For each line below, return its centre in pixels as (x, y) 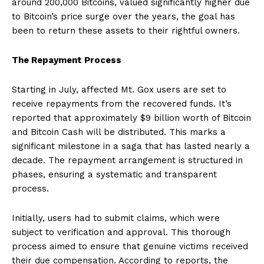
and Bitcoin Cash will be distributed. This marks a (119, 132)
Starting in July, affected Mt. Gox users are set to (119, 89)
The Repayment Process (67, 60)
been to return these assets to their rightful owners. (126, 30)
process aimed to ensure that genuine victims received (130, 246)
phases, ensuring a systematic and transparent (114, 174)
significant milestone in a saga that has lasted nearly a (131, 146)
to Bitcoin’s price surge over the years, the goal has (123, 16)
